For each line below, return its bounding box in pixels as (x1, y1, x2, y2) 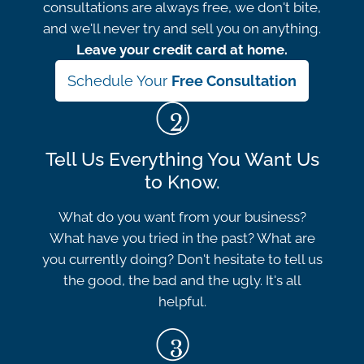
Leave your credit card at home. (76, 41, 288, 58)
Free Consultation (171, 71, 297, 89)
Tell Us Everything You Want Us (45, 147, 319, 170)
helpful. (158, 292, 206, 310)
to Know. (144, 170, 220, 193)
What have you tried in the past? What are (49, 229, 315, 246)
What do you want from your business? (58, 208, 306, 225)
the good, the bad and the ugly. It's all (63, 271, 301, 288)
